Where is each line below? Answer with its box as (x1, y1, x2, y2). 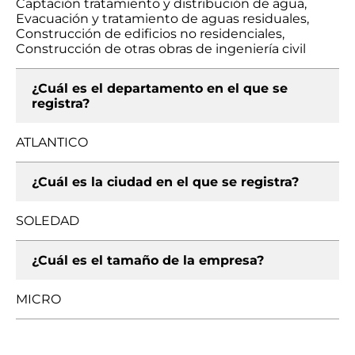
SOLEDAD (16, 213, 79, 228)
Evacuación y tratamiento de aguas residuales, (16, 11, 309, 26)
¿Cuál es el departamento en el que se (32, 81, 288, 96)
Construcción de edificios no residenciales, (16, 26, 284, 41)
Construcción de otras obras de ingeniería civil (16, 41, 306, 56)
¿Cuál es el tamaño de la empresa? (32, 253, 264, 268)
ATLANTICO (16, 135, 88, 150)
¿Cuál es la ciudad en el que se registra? (32, 174, 299, 189)
